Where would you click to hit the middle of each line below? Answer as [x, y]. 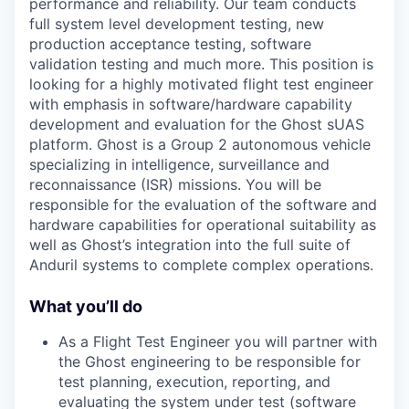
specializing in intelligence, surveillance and [179, 164]
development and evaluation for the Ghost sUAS [197, 124]
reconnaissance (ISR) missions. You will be [175, 184]
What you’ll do [86, 306]
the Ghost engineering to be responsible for [210, 362]
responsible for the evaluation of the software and [203, 204]
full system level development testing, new [177, 24]
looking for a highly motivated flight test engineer [201, 84]
